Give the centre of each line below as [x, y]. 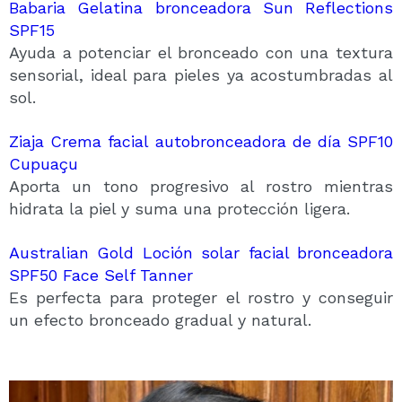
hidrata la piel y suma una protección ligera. [179, 208]
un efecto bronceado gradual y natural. [160, 319]
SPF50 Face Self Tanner [101, 275]
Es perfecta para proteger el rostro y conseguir [201, 297]
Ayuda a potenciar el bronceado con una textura [201, 52]
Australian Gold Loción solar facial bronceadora [201, 252]
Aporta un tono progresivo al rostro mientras [201, 186]
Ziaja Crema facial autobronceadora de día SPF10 [201, 141]
